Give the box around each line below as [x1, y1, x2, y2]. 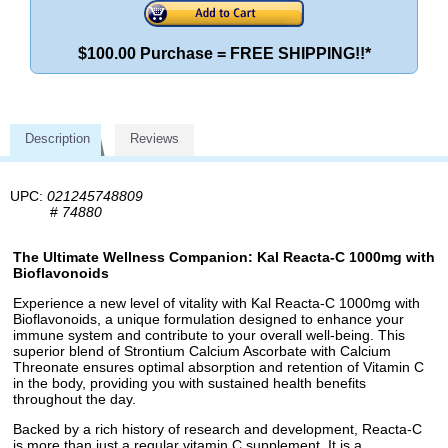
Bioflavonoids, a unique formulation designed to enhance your [13, 310, 404, 327]
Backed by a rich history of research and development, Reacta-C [13, 420, 422, 437]
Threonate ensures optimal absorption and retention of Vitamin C [13, 358, 424, 375]
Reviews [130, 131, 179, 147]
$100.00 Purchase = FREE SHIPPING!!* [77, 45, 371, 63]
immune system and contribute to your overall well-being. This [13, 326, 405, 343]
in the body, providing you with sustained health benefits [13, 374, 366, 391]
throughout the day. [13, 390, 136, 407]
